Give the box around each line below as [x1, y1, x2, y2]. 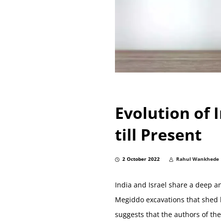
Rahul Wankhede [176, 155, 220, 163]
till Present [115, 123, 202, 145]
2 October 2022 [122, 155, 160, 163]
